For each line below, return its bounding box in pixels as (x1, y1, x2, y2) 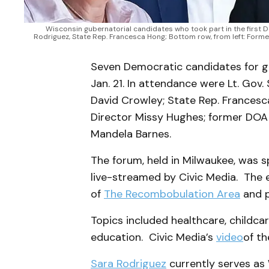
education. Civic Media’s (91, 229, 216, 244)
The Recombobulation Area (104, 186, 240, 201)
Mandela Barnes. (91, 126, 171, 141)
